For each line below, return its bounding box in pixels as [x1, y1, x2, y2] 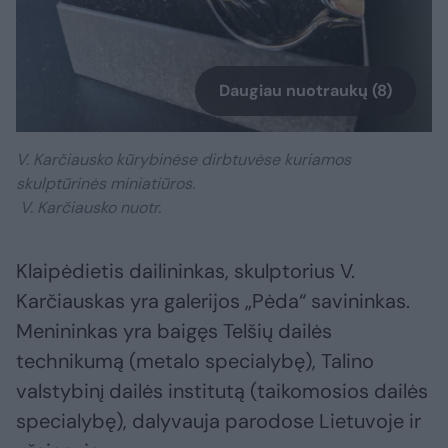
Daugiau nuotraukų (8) [219, 79, 392, 101]
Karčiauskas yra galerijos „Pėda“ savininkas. [16, 287, 410, 314]
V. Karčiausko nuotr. [16, 196, 161, 218]
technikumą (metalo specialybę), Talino [16, 347, 374, 374]
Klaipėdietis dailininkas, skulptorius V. [16, 257, 355, 284]
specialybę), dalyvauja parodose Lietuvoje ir [16, 407, 421, 434]
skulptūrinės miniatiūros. [16, 172, 199, 194]
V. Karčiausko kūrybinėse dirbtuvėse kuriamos [16, 148, 351, 170]
